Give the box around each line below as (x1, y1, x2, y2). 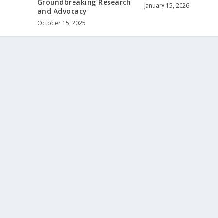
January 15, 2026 (144, 1, 189, 10)
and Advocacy (37, 6, 87, 16)
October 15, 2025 (37, 19, 86, 28)
